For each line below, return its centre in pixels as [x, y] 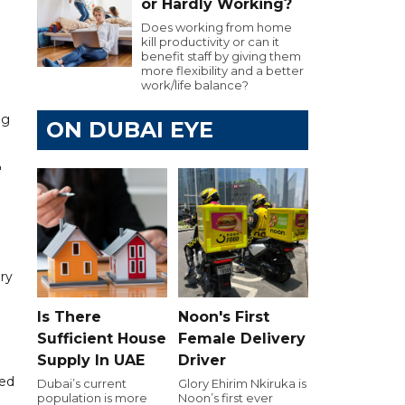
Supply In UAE [91, 360]
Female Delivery [242, 338]
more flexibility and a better [222, 71]
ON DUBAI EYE [130, 130]
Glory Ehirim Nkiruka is [242, 383]
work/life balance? [195, 85]
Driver [202, 360]
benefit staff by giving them [221, 56]
